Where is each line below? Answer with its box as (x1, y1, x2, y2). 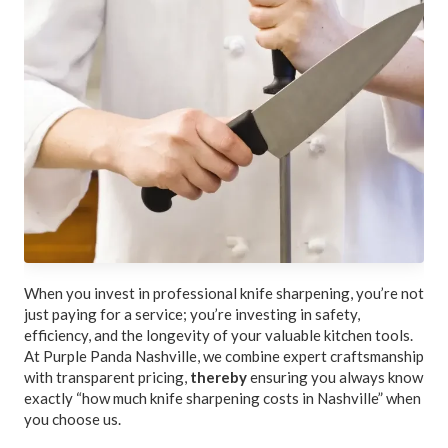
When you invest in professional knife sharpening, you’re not (24, 284, 424, 303)
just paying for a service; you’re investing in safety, (24, 305, 360, 324)
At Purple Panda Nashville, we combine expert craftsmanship (24, 347, 424, 366)
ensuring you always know (247, 368, 423, 387)
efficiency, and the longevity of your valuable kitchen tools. (24, 326, 413, 345)
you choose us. (24, 410, 121, 429)
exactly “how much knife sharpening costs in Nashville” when (24, 389, 421, 408)
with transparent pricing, (24, 368, 190, 387)
